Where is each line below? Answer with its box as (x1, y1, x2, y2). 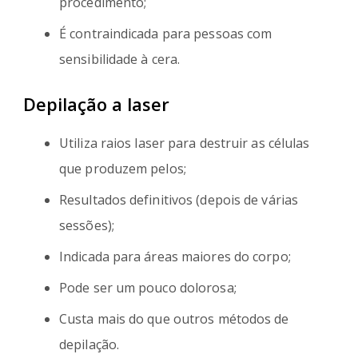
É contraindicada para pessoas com (59, 24, 272, 42)
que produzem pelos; (59, 159, 186, 177)
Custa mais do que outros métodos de (59, 309, 289, 328)
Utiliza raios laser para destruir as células (59, 133, 310, 152)
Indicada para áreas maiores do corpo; (59, 247, 291, 265)
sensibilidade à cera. (59, 50, 181, 68)
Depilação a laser (23, 91, 169, 116)
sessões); (59, 216, 114, 234)
